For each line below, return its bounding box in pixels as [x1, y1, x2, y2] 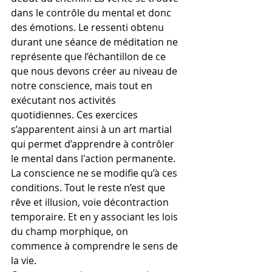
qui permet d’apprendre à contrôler [11, 137, 177, 151]
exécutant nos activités [11, 93, 118, 107]
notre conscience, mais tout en [11, 79, 155, 92]
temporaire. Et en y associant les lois [11, 210, 180, 223]
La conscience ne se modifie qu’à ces [11, 166, 180, 180]
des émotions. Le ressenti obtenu [11, 21, 166, 34]
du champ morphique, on [11, 225, 131, 238]
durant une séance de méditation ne [11, 35, 180, 49]
